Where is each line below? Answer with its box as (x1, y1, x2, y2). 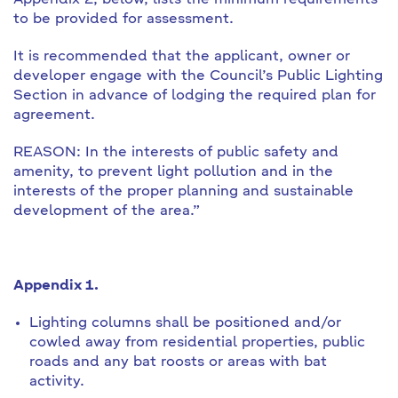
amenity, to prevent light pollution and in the (13, 165, 333, 179)
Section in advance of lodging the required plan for (13, 89, 376, 103)
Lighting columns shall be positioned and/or (29, 316, 341, 330)
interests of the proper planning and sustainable (13, 185, 354, 199)
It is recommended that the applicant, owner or (13, 50, 350, 64)
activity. (29, 375, 84, 389)
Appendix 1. (13, 279, 99, 293)
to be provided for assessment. (13, 12, 234, 27)
